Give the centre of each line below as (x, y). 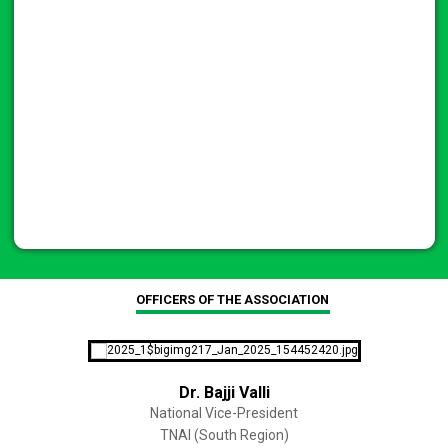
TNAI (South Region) (224, 435)
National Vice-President (224, 413)
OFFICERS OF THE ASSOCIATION (233, 300)
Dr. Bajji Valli (224, 393)
